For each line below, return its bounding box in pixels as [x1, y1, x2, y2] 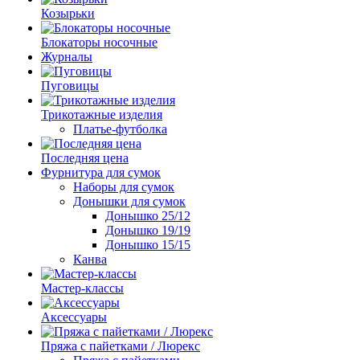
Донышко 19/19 [105, 223, 190, 237]
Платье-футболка [73, 122, 167, 136]
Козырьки [41, 6, 95, 20]
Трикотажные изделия [41, 108, 162, 121]
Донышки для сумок [73, 194, 186, 208]
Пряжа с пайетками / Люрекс [41, 339, 200, 353]
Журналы [41, 50, 92, 63]
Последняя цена [41, 151, 129, 165]
